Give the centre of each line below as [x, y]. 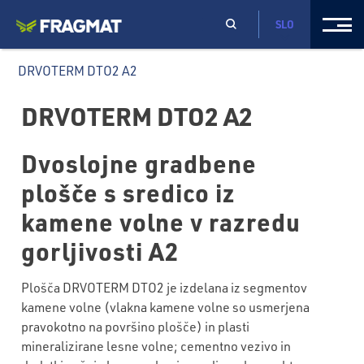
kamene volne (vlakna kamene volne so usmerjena [166, 307]
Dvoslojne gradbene [139, 163]
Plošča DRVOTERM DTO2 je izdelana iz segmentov [165, 287]
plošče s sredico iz [129, 192]
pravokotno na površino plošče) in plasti [136, 326]
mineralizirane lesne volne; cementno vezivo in [156, 346]
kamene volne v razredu [161, 221]
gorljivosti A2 [100, 251]
